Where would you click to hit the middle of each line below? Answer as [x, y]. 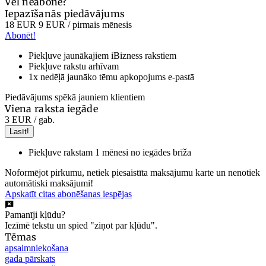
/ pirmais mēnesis [99, 24]
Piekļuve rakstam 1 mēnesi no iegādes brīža [110, 152]
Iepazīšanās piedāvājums [65, 13]
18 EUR [20, 24]
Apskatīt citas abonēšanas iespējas [68, 194]
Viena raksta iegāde [52, 108]
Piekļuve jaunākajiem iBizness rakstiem [102, 55]
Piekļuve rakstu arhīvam [74, 66]
